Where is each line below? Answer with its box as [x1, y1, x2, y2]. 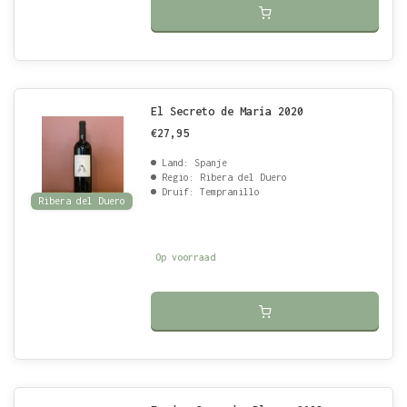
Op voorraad [155, 252, 215, 263]
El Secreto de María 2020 [151, 104, 303, 118]
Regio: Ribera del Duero [162, 172, 287, 183]
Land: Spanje [162, 157, 227, 168]
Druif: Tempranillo [162, 186, 260, 197]
